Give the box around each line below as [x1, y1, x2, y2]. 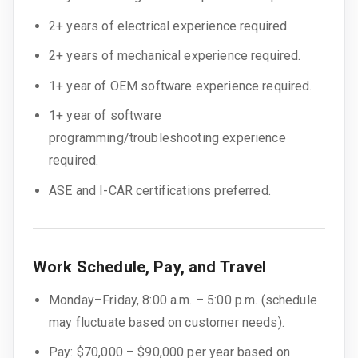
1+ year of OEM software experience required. [49, 78, 312, 93]
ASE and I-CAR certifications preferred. [49, 182, 271, 198]
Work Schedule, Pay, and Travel [33, 257, 267, 276]
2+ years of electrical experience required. [49, 18, 290, 34]
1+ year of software [49, 108, 161, 124]
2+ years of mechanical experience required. [49, 48, 301, 64]
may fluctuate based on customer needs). [49, 314, 284, 330]
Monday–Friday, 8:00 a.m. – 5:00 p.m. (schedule [49, 292, 317, 308]
